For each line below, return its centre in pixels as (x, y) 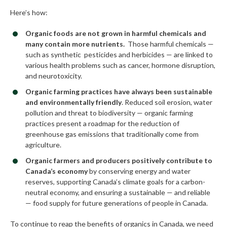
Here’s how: (29, 13)
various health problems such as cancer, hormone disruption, (120, 65)
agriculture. (43, 145)
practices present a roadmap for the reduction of (102, 124)
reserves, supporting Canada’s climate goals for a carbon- (115, 182)
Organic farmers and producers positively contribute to (119, 161)
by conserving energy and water (139, 171)
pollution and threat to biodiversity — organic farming (109, 113)
